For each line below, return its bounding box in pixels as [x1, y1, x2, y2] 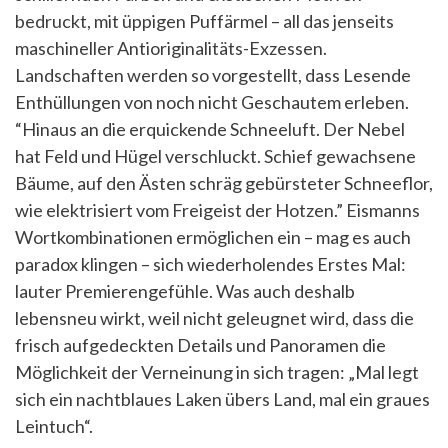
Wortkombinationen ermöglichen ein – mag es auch [15, 225, 411, 248]
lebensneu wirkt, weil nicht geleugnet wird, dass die [15, 306, 414, 329]
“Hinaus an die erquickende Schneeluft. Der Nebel [15, 117, 405, 140]
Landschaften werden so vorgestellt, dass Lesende [15, 63, 411, 86]
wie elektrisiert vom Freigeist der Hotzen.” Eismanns [15, 198, 420, 221]
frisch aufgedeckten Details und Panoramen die [15, 333, 386, 356]
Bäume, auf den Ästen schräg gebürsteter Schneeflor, [15, 171, 433, 194]
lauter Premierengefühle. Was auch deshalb [15, 279, 355, 302]
